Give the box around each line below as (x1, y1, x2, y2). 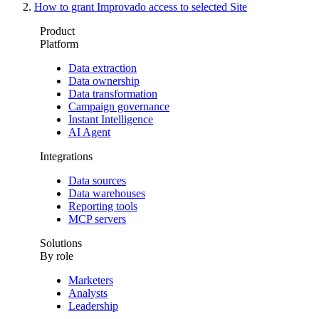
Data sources (68, 174, 126, 187)
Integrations (40, 150, 93, 163)
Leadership (68, 300, 118, 313)
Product (40, 25, 75, 38)
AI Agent (68, 126, 110, 139)
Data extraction (68, 62, 137, 75)
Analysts (68, 287, 108, 300)
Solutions (40, 237, 82, 250)
